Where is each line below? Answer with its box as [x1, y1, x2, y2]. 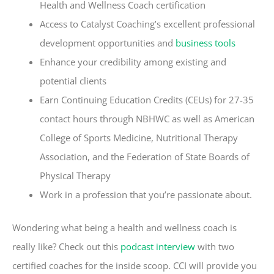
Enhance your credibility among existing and [40, 56, 226, 68]
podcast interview [120, 240, 195, 253]
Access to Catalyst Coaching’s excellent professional [40, 18, 255, 30]
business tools [176, 37, 235, 49]
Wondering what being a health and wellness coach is [12, 221, 237, 234]
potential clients [40, 75, 106, 87]
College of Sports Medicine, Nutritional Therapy [40, 131, 238, 144]
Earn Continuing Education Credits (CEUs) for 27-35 [40, 94, 254, 106]
